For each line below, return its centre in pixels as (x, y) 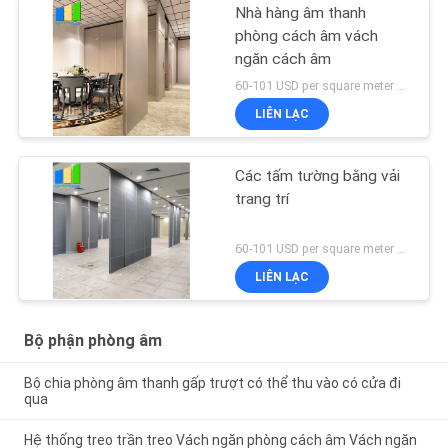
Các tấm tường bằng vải (318, 175)
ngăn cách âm (283, 58)
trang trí (262, 198)
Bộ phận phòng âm (92, 341)
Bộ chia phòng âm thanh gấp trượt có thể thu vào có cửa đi (212, 382)
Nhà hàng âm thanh (301, 12)
